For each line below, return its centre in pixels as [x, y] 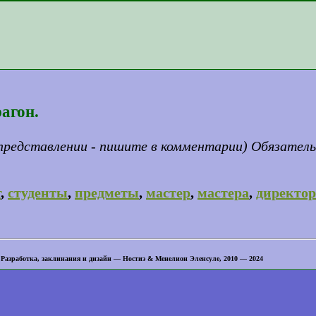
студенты [38, 192]
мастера [223, 192]
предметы [107, 192]
